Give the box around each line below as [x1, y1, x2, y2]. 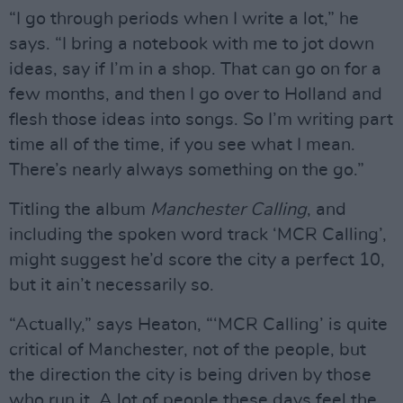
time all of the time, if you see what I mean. [9, 136, 355, 154]
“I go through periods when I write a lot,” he [9, 10, 359, 28]
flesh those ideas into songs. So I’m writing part [9, 111, 393, 129]
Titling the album [9, 201, 150, 219]
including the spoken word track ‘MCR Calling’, [9, 226, 387, 244]
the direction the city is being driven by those [9, 366, 372, 384]
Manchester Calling [150, 201, 307, 219]
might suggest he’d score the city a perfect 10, [9, 251, 385, 269]
